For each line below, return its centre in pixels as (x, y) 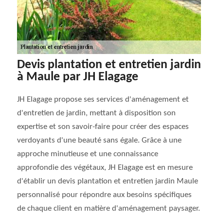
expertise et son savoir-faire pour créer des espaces (103, 127)
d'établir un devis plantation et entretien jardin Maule (108, 181)
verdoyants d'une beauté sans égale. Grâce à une (99, 140)
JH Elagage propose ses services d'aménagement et (103, 100)
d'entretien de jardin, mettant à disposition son (96, 113)
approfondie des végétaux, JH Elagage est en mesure (105, 168)
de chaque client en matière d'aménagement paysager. (109, 209)
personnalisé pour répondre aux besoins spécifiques (104, 195)
